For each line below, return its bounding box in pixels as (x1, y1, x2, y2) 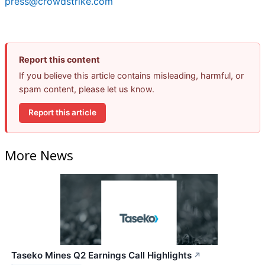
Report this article (28, 108, 96, 118)
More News (5, 146, 73, 164)
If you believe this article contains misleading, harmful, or (19, 70, 244, 80)
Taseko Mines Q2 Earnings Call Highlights (11, 250, 192, 261)
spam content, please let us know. (19, 83, 154, 94)
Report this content (19, 54, 100, 64)
